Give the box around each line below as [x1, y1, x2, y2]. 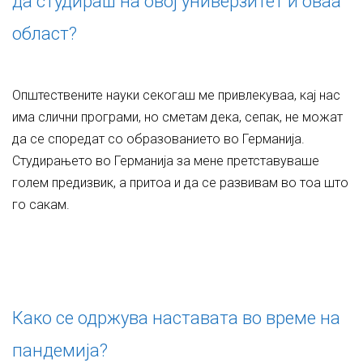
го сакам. [12, 197, 70, 212]
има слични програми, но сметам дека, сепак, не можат [12, 109, 343, 125]
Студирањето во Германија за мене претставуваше [12, 153, 319, 169]
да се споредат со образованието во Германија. [12, 131, 305, 147]
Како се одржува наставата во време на [12, 308, 340, 328]
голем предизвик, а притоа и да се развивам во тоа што [12, 175, 348, 190]
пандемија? [12, 340, 108, 361]
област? [12, 23, 77, 44]
